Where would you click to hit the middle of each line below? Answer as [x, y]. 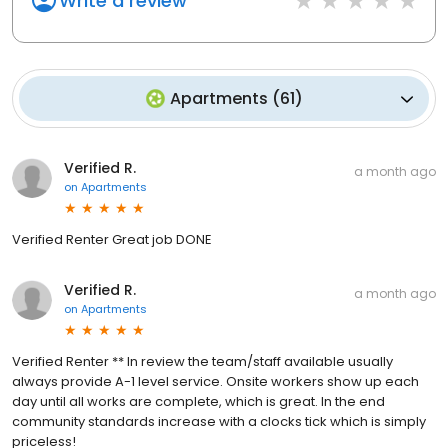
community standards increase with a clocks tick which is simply [219, 422]
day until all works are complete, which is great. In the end [198, 402]
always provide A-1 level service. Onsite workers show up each [215, 382]
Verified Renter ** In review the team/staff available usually [202, 362]
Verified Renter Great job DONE [112, 240]
